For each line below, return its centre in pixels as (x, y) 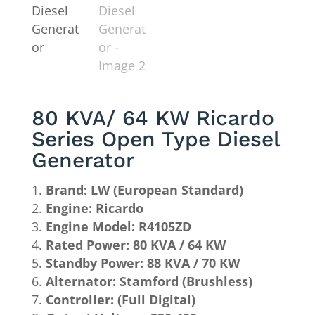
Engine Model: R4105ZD (118, 226)
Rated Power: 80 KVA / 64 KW (135, 244)
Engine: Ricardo (94, 208)
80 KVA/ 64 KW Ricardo (153, 117)
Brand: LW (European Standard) (144, 189)
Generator (83, 160)
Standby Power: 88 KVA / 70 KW (142, 263)
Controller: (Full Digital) (120, 299)
